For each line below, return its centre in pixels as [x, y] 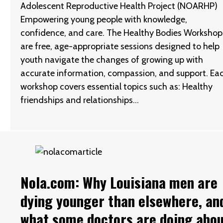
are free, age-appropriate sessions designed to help [120, 46]
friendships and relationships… [80, 100]
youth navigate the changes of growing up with [112, 59]
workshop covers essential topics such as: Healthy [117, 86]
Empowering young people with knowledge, [104, 19]
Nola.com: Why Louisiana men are [119, 182]
